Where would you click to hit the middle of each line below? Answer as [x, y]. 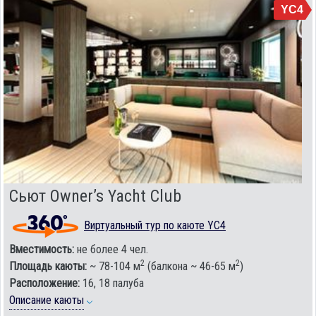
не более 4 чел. [111, 250]
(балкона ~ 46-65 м [190, 267]
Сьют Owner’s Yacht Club [95, 196]
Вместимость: [42, 250]
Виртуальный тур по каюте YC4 [155, 226]
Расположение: [44, 284]
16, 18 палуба [112, 284]
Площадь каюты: [48, 267]
